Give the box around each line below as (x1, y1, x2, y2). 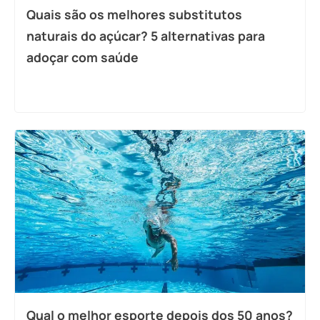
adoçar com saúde (26, 49, 139, 66)
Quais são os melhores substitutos (26, 6, 242, 24)
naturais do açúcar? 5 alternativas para (26, 27, 265, 45)
